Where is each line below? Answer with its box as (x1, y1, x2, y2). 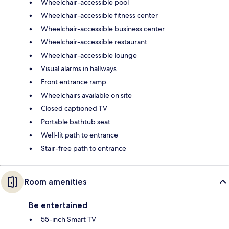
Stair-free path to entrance (41, 143, 126, 153)
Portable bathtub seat (41, 117, 110, 126)
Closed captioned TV (41, 103, 107, 113)
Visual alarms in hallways (41, 63, 117, 73)
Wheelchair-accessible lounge (41, 50, 137, 60)
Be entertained (29, 200, 87, 210)
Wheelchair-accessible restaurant (41, 37, 147, 47)
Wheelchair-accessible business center (41, 24, 165, 33)
